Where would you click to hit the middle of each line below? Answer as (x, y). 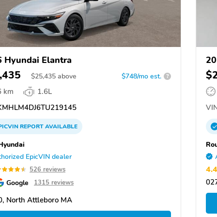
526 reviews (47, 169)
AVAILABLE (61, 126)
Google (17, 182)
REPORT (32, 126)
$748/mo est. (141, 76)
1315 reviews (54, 182)
